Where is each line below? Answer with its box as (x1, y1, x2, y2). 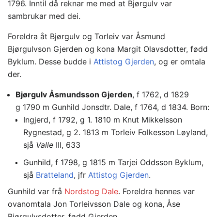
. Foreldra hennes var (118, 186, 195, 196)
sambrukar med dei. (8, 11, 80, 21)
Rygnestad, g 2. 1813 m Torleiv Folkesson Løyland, (23, 127, 208, 137)
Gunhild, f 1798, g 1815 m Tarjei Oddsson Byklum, (23, 157, 203, 167)
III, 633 (53, 139, 80, 150)
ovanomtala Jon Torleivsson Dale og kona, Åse (8, 199, 180, 209)
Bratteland (36, 170, 74, 180)
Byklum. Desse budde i (8, 56, 93, 66)
